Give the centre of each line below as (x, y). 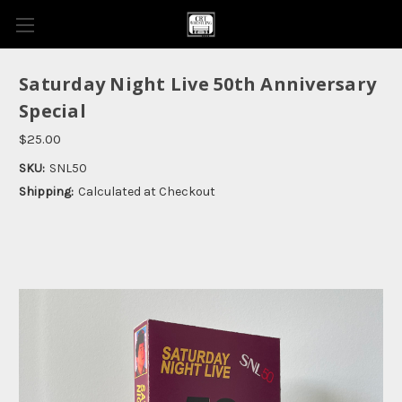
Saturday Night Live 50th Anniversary (197, 84)
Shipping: (46, 191)
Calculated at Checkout (146, 191)
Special (52, 111)
